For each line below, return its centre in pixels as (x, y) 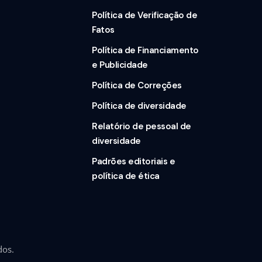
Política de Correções (137, 86)
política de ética (126, 176)
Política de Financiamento (145, 51)
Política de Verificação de (145, 15)
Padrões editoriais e (134, 162)
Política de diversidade (139, 106)
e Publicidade (120, 65)
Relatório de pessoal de (142, 127)
